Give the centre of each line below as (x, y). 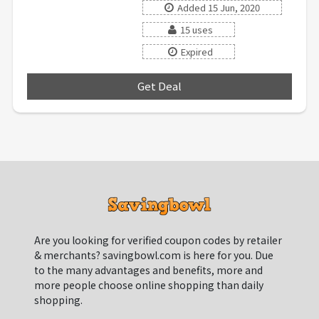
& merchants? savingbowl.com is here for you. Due (154, 255)
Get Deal (159, 85)
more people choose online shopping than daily (149, 284)
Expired (197, 51)
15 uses (196, 29)
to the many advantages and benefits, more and (148, 270)
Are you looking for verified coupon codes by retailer (158, 240)
